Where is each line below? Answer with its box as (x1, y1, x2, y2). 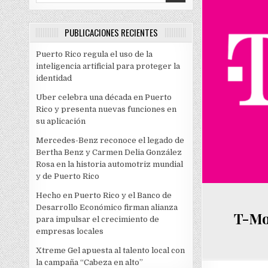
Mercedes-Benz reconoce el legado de (36, 136, 185, 145)
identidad (36, 74, 72, 83)
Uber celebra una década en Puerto (36, 93, 172, 102)
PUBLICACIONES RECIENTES (64, 26, 158, 39)
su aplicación (36, 117, 86, 126)
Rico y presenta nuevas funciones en (36, 105, 177, 114)
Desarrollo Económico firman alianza (36, 203, 178, 212)
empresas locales (36, 227, 104, 236)
